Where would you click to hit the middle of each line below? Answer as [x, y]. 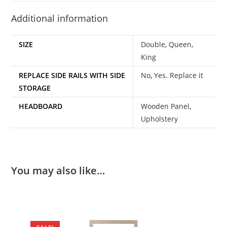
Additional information [60, 18]
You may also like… [58, 170]
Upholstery [160, 119]
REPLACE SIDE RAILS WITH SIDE [72, 75]
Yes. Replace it [179, 75]
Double [153, 44]
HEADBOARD [41, 106]
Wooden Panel [165, 106]
